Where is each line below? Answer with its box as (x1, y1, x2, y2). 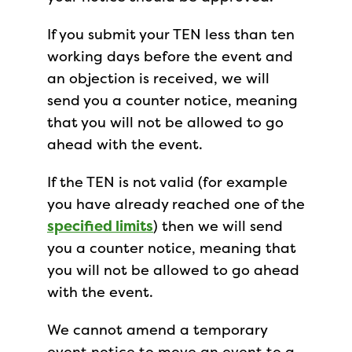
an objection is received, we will (47, 68, 269, 88)
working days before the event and (47, 46, 293, 66)
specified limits (47, 216, 153, 236)
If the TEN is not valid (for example (47, 172, 288, 192)
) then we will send (153, 216, 283, 236)
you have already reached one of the (47, 194, 305, 214)
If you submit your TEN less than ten (47, 24, 295, 44)
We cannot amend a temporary (47, 320, 267, 339)
